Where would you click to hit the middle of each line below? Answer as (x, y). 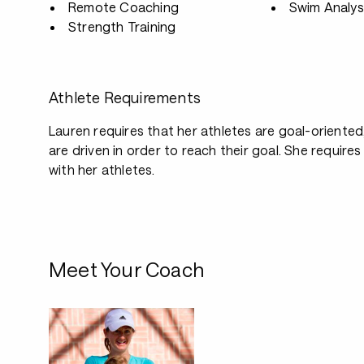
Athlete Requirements (125, 97)
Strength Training (122, 26)
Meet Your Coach (126, 269)
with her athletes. (102, 169)
